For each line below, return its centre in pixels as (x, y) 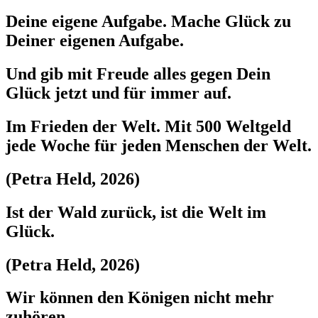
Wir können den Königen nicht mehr (140, 298)
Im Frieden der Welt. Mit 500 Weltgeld (148, 126)
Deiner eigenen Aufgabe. (95, 41)
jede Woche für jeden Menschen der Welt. (159, 145)
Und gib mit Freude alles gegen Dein (138, 73)
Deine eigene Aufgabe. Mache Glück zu (148, 22)
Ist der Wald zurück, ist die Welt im (136, 212)
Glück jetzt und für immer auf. (119, 93)
